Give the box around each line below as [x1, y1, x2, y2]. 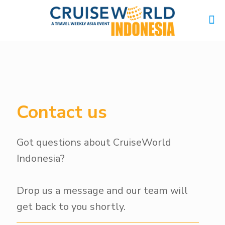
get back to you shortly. [17, 200, 126, 213]
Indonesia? [17, 152, 65, 165]
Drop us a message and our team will [17, 184, 188, 197]
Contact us [17, 100, 107, 125]
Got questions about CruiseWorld [17, 136, 171, 149]
